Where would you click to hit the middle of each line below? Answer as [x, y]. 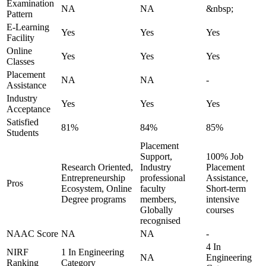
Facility [20, 38]
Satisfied [23, 122]
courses [220, 210]
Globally [156, 210]
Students [23, 133]
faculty [153, 189]
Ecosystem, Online [96, 189]
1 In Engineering [93, 252]
